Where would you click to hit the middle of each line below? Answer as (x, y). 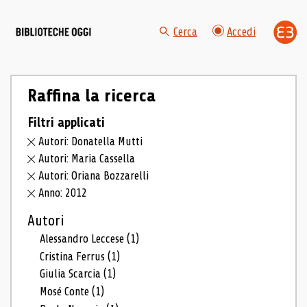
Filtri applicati (66, 122)
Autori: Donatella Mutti (91, 142)
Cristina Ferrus (74, 256)
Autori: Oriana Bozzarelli (94, 176)
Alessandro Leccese (84, 238)
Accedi (241, 32)
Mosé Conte (66, 292)
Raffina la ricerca (91, 96)
